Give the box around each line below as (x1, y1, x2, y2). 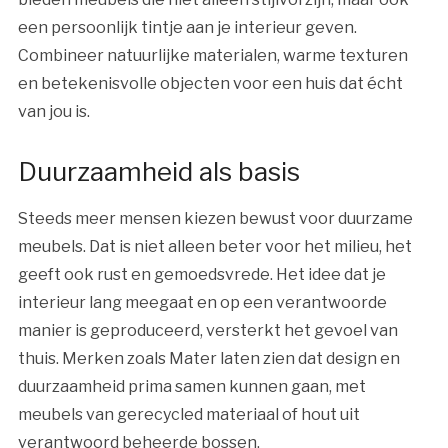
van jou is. (17, 101, 90, 121)
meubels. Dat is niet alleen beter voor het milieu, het (17, 236, 412, 256)
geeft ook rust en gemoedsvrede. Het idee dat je (17, 264, 386, 284)
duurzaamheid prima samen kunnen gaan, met (17, 376, 366, 396)
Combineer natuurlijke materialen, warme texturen (17, 45, 408, 65)
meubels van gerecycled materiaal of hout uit (17, 404, 360, 424)
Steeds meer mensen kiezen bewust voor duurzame (17, 208, 413, 228)
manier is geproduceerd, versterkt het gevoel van (17, 320, 398, 340)
